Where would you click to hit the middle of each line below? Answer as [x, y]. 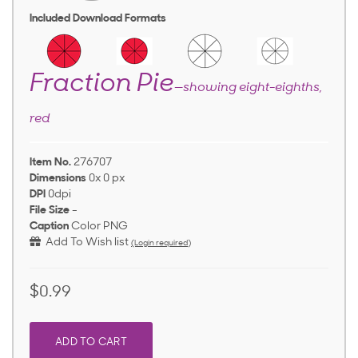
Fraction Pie [102, 85]
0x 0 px [107, 179]
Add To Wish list [85, 243]
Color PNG [99, 227]
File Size [50, 211]
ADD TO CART [91, 342]
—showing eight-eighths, [248, 88]
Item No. [50, 163]
